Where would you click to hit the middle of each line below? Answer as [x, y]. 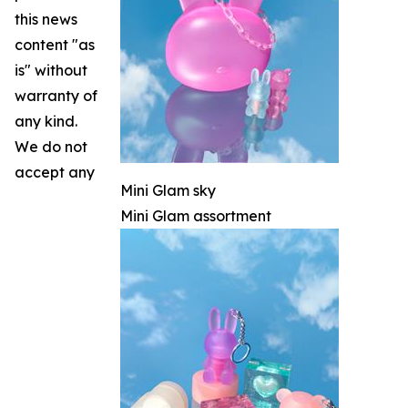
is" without [51, 70]
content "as [55, 44]
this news [46, 19]
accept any [55, 172]
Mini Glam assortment [196, 215]
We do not [51, 146]
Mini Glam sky [168, 190]
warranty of [56, 95]
